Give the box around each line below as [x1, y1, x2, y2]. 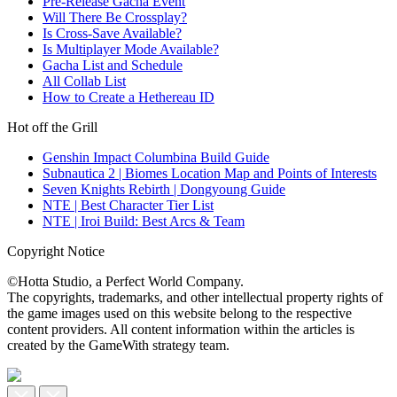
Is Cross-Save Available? [43, 26, 182, 42]
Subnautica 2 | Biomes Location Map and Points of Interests [43, 166, 377, 182]
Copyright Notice [7, 244, 105, 260]
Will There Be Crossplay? [43, 10, 187, 26]
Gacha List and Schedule [43, 58, 183, 74]
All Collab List [43, 74, 126, 90]
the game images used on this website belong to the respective [7, 306, 352, 322]
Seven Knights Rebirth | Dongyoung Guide [43, 182, 285, 198]
